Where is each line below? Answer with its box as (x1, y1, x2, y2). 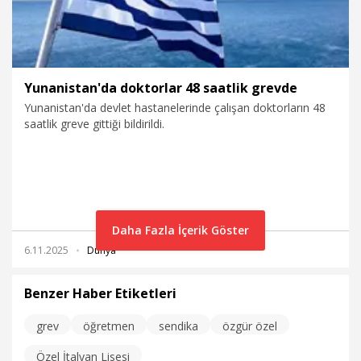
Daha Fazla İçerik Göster (112, 222, 249, 239)
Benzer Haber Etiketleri (24, 284, 176, 303)
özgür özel (222, 318, 277, 334)
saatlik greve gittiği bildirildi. (24, 116, 164, 132)
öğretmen (83, 318, 135, 334)
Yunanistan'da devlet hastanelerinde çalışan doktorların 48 (24, 100, 326, 116)
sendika (159, 318, 198, 334)
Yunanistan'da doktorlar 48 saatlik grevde (24, 79, 297, 98)
